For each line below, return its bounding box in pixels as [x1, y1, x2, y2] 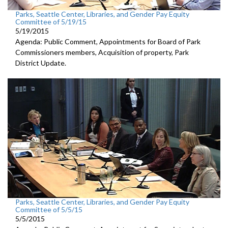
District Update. [15, 58, 66, 67]
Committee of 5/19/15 [15, 17, 87, 26]
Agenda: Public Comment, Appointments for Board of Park [15, 37, 201, 46]
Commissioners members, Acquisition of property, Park [15, 47, 189, 56]
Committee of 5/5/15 [15, 205, 82, 214]
